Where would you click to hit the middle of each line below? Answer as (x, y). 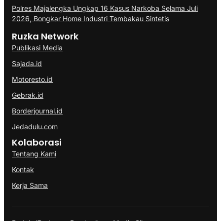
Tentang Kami (34, 153)
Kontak (23, 169)
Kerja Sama (30, 185)
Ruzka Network (45, 36)
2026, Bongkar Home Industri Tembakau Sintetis (91, 18)
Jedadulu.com (35, 126)
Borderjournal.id (37, 110)
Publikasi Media (37, 47)
